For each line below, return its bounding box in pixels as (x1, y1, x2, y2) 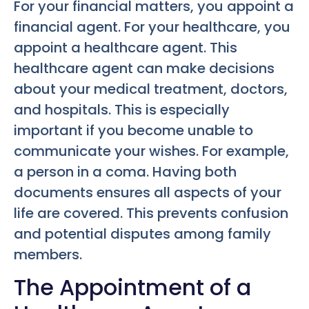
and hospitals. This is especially (14, 99, 230, 119)
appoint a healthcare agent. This (14, 37, 237, 57)
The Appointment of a (14, 272, 251, 303)
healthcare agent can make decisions (14, 58, 275, 78)
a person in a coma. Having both (14, 161, 237, 181)
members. (14, 244, 82, 264)
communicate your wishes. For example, (14, 141, 289, 161)
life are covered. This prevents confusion (14, 203, 288, 223)
